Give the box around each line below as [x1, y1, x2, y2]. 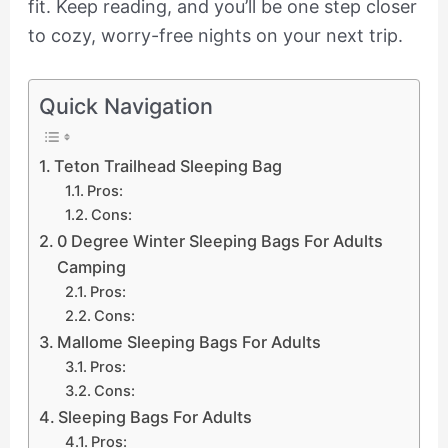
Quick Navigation [39, 92, 213, 119]
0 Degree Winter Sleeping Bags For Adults [57, 230, 384, 251]
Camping [57, 256, 127, 277]
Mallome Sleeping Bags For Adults [57, 331, 322, 352]
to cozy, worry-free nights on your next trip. [27, 25, 403, 47]
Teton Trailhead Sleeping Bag [54, 155, 283, 176]
